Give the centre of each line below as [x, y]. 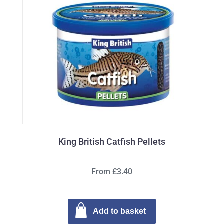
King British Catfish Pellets [112, 141]
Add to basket [119, 211]
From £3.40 [112, 171]
